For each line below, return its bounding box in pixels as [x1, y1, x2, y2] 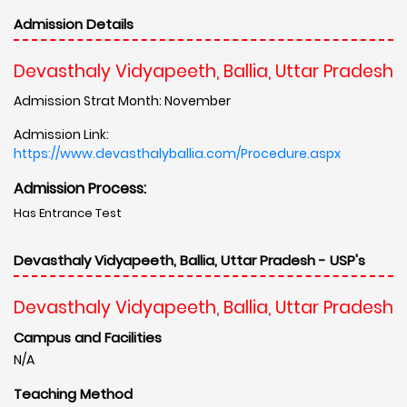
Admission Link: [14, 124, 109, 144]
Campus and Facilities [14, 327, 162, 347]
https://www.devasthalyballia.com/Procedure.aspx [14, 144, 341, 163]
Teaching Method [14, 383, 133, 403]
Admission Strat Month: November [14, 91, 231, 110]
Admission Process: [14, 177, 146, 199]
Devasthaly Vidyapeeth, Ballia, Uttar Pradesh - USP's [14, 250, 365, 270]
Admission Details [14, 14, 134, 34]
